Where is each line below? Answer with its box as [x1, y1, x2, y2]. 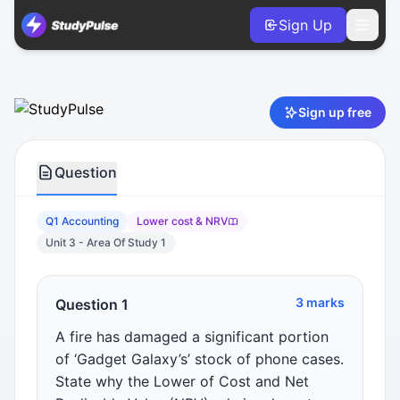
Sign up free [298, 104, 371, 120]
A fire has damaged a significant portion [55, 328, 329, 346]
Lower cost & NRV [137, 214, 228, 228]
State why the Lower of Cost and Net [55, 372, 309, 390]
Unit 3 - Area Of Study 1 [46, 236, 166, 249]
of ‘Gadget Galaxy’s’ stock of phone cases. [55, 350, 344, 368]
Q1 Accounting [46, 214, 119, 228]
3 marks [296, 295, 345, 310]
